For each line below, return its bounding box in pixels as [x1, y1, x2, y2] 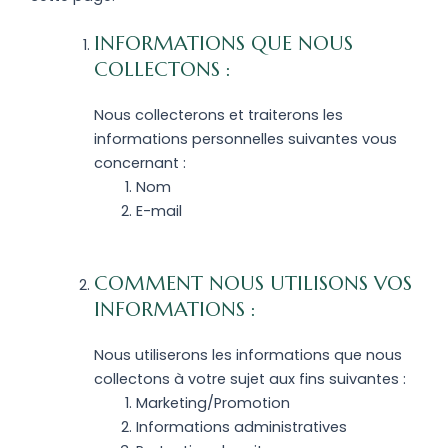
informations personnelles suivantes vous [93, 129, 397, 150]
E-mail [135, 201, 182, 222]
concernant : [93, 153, 186, 174]
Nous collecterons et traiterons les [93, 105, 343, 126]
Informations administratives [135, 417, 347, 438]
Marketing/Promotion [135, 393, 290, 414]
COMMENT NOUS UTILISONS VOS [93, 271, 412, 297]
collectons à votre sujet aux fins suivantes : [93, 369, 406, 390]
